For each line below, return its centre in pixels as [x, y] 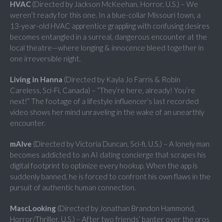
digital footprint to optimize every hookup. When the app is [104, 166]
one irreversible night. [45, 59]
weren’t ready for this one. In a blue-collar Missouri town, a [105, 15]
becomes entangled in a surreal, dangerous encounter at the [109, 37]
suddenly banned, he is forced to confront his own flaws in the [110, 177]
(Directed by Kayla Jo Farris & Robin [121, 80]
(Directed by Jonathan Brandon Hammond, [126, 208]
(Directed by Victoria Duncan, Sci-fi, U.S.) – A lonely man [121, 144]
